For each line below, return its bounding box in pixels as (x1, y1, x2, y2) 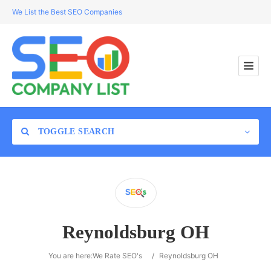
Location (27, 182, 67, 194)
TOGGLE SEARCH (35, 127, 115, 136)
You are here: (48, 251, 93, 261)
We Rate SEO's (92, 251, 142, 261)
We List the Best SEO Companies (12, 7, 122, 16)
